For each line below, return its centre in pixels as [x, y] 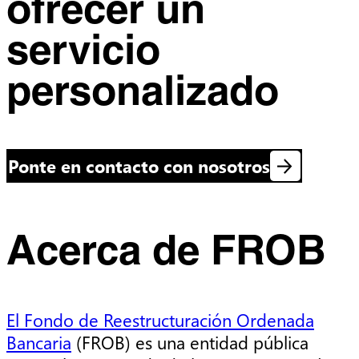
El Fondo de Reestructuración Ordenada [160, 320]
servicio [83, 53]
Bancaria [39, 343]
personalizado [143, 94]
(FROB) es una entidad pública [190, 343]
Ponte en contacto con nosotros [139, 166]
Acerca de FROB [166, 254]
